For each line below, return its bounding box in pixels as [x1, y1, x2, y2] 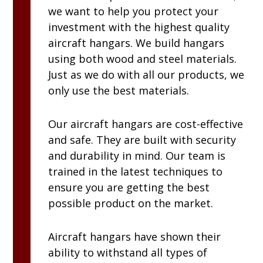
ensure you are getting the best [48, 180, 210, 195]
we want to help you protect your [48, 4, 219, 19]
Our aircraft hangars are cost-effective [48, 117, 244, 131]
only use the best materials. [48, 83, 190, 98]
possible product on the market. [48, 196, 214, 211]
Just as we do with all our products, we [48, 68, 245, 82]
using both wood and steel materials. [48, 52, 237, 66]
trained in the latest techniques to [48, 164, 223, 179]
